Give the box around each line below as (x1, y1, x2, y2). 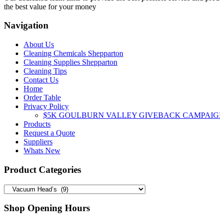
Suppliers (24, 137, 53, 146)
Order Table (24, 93, 61, 102)
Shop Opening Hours (4, 203, 90, 214)
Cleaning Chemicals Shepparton (24, 49, 123, 58)
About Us (24, 40, 54, 49)
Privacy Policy (24, 102, 69, 111)
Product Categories (4, 164, 81, 175)
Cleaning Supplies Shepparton (24, 58, 117, 67)
